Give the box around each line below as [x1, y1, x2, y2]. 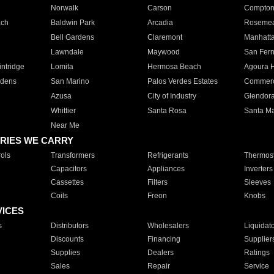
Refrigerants [147, 151, 188, 160]
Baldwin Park [50, 18, 95, 27]
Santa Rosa [147, 106, 187, 115]
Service [243, 262, 269, 270]
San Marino [50, 77, 89, 86]
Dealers [147, 248, 174, 257]
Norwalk [50, 4, 78, 12]
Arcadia [147, 18, 173, 27]
